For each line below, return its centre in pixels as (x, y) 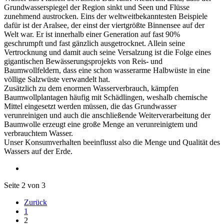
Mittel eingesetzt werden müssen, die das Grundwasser (90, 106)
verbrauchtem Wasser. (38, 133)
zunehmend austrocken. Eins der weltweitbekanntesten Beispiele (106, 16)
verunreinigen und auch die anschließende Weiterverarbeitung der (107, 115)
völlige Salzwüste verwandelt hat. (57, 79)
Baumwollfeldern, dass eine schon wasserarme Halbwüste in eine (107, 70)
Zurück (35, 202)
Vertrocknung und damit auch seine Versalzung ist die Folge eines (107, 52)
